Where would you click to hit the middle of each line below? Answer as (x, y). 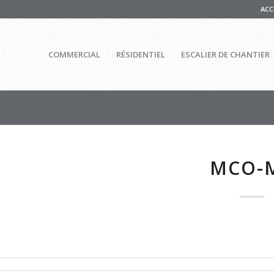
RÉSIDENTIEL (140, 54)
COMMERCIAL (74, 54)
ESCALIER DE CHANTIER (225, 54)
